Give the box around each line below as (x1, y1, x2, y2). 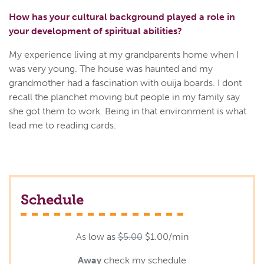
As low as (75, 231, 118, 243)
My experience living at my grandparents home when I (9, 49, 239, 61)
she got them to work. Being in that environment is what (9, 105, 246, 117)
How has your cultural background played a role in (9, 11, 235, 23)
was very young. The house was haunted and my (9, 63, 213, 75)
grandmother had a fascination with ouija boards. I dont (9, 77, 242, 89)
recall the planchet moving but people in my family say (9, 91, 240, 103)
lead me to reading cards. (9, 120, 116, 131)
